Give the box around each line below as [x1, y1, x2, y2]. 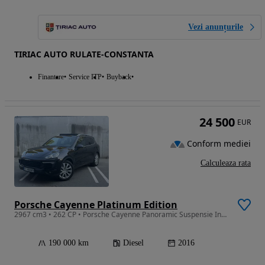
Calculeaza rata [201, 159, 251, 168]
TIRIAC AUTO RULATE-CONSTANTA [14, 49, 154, 60]
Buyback [106, 73, 131, 82]
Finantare [38, 73, 64, 82]
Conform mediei [187, 138, 251, 150]
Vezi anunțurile [188, 22, 243, 32]
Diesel [123, 238, 144, 248]
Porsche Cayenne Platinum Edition [14, 198, 177, 212]
